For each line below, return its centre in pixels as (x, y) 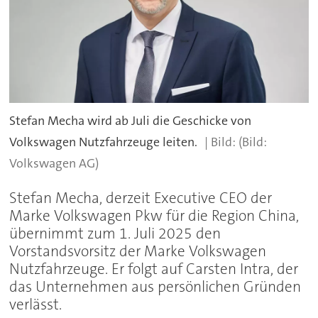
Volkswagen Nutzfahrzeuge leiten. (104, 142)
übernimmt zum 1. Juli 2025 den (115, 233)
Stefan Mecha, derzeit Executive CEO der (141, 198)
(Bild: (252, 142)
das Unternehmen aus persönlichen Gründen (155, 286)
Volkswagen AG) (54, 163)
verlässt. (36, 304)
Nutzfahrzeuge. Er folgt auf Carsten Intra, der (154, 269)
